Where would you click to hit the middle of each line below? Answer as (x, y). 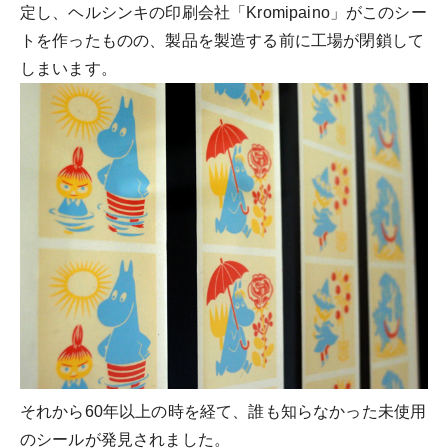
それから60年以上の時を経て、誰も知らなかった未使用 (223, 411)
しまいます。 (68, 68)
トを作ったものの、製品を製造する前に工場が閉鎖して (222, 40)
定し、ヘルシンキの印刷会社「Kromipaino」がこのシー (223, 12)
